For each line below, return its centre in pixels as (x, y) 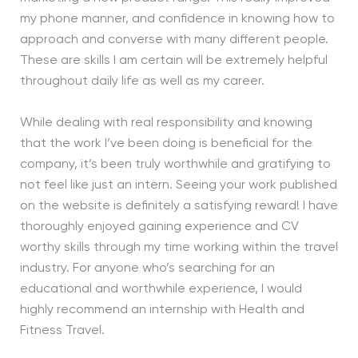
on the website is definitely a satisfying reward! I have (179, 207)
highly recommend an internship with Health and (162, 310)
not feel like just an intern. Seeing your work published (178, 186)
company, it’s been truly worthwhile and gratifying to (175, 165)
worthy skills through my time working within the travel (179, 248)
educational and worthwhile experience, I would (161, 290)
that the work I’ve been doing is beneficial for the (166, 144)
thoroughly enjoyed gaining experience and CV (159, 227)
